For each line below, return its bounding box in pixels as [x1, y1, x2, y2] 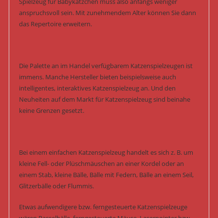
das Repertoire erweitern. [18, 19, 92, 29]
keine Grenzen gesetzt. [18, 106, 84, 115]
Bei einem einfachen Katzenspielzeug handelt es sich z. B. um [18, 148, 193, 157]
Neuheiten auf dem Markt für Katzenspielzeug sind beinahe [18, 95, 190, 104]
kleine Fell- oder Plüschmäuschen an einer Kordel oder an [18, 159, 184, 168]
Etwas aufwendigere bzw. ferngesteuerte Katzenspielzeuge [18, 202, 187, 212]
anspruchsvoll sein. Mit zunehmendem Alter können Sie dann [18, 8, 196, 18]
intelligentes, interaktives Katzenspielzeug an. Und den [18, 84, 176, 93]
